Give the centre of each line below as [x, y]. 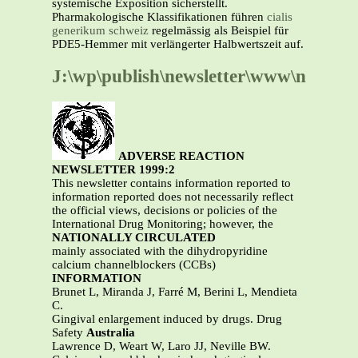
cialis [280, 17]
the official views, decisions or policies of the [165, 211]
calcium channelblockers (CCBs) [134, 265]
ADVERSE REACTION [181, 156]
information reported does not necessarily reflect [173, 197]
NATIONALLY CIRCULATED [134, 238]
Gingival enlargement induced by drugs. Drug [167, 319]
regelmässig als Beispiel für [219, 30]
